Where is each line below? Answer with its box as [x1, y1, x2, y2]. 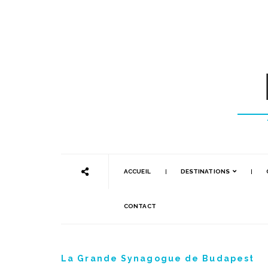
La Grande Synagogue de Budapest [61, 254, 255, 263]
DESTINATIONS [180, 168, 230, 175]
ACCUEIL [124, 168, 151, 175]
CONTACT [124, 203, 156, 209]
